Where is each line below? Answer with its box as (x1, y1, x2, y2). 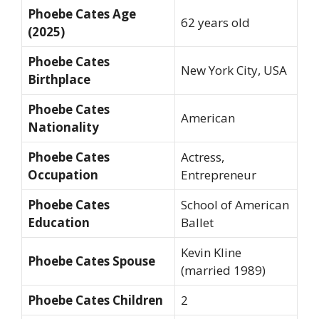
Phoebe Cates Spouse (28, 253, 155, 270)
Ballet (181, 214, 214, 231)
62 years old (181, 14, 250, 31)
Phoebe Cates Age (28, 6, 136, 23)
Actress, (181, 149, 224, 166)
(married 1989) (181, 262, 266, 279)
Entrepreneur (181, 167, 256, 184)
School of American (181, 197, 289, 214)
